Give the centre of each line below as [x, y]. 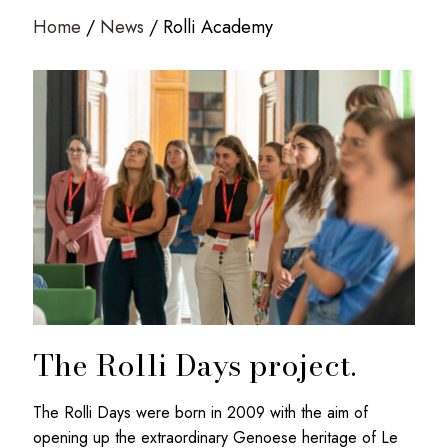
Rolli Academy [218, 27]
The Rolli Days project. [194, 364]
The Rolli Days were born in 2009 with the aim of [200, 412]
